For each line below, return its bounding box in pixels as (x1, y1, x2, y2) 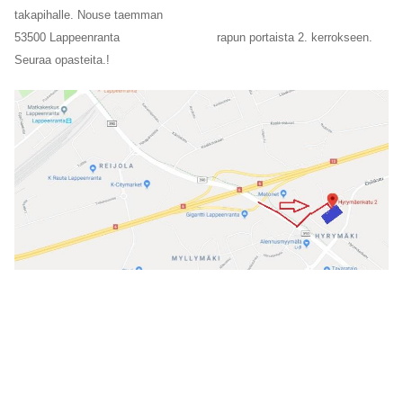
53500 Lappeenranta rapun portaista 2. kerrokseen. (14, 30, 372, 44)
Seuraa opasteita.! (14, 52, 110, 67)
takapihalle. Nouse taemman (14, 7, 163, 22)
